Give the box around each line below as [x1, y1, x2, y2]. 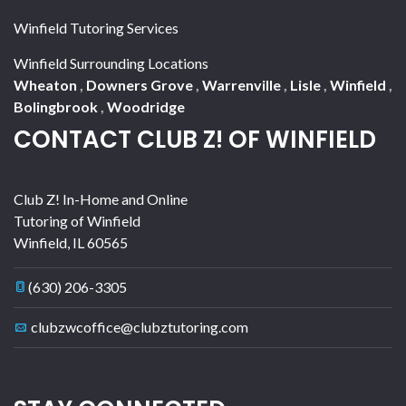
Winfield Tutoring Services [14, 19, 179, 37]
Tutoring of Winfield [14, 212, 140, 230]
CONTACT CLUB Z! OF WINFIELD [14, 123, 376, 157]
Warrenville [202, 76, 284, 94]
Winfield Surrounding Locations [14, 54, 208, 72]
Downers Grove [86, 76, 196, 94]
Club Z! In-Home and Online [14, 190, 188, 208]
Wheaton [14, 76, 80, 94]
